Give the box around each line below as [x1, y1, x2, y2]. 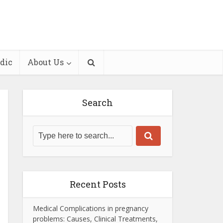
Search [82, 97, 113, 109]
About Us [27, 57, 64, 67]
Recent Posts [69, 178, 126, 190]
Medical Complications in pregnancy [33, 204, 148, 213]
